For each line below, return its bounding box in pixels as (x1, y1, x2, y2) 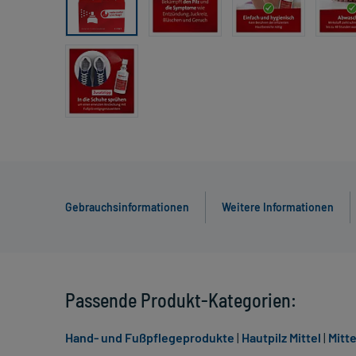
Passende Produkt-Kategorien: (65, 288, 296, 312)
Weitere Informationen (222, 200, 334, 215)
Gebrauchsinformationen (65, 200, 189, 215)
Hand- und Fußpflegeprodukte (65, 330, 234, 346)
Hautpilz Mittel (242, 330, 321, 346)
